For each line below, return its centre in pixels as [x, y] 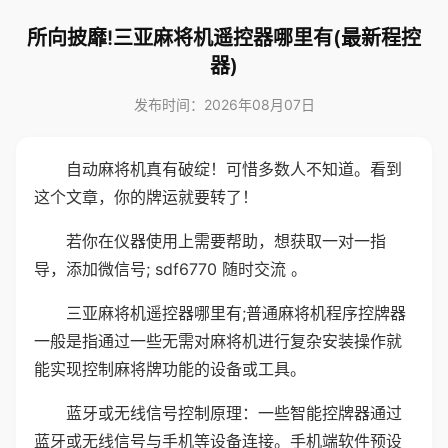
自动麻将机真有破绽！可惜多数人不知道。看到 [234, 169]
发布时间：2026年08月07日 [224, 104]
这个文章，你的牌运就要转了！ [146, 197]
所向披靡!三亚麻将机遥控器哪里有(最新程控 [224, 38]
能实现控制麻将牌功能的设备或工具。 [170, 369]
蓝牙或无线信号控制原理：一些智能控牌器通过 [234, 413]
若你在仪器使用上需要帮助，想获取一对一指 [226, 241]
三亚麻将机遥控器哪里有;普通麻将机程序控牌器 [236, 313]
